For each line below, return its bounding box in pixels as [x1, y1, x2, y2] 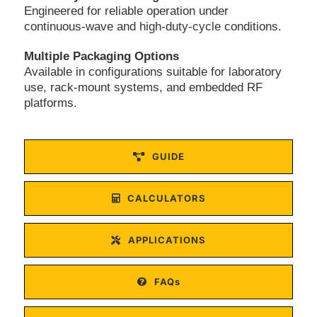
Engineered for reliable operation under [23, 4, 229, 18]
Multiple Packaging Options [23, 49, 179, 63]
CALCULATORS [127, 192, 206, 204]
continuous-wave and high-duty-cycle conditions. [23, 19, 282, 33]
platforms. [23, 96, 77, 110]
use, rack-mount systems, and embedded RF [23, 80, 263, 94]
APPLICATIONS [128, 234, 206, 246]
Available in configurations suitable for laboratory [23, 64, 282, 79]
